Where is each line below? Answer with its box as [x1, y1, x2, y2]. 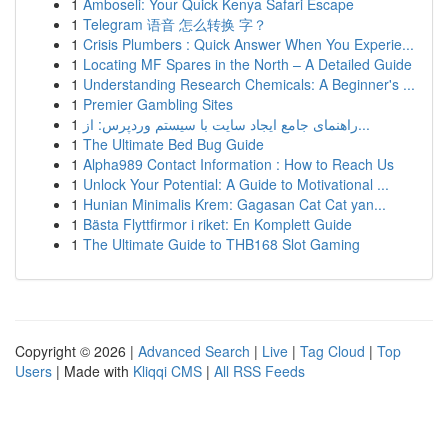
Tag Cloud [300, 341, 365, 361]
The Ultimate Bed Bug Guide [83, 134, 264, 154]
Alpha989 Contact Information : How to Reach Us [83, 154, 394, 174]
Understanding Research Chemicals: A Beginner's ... [83, 74, 415, 94]
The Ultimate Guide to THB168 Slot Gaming [83, 234, 360, 254]
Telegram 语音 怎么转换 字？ [83, 14, 267, 34]
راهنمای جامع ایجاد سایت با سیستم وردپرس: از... [358, 114, 370, 134]
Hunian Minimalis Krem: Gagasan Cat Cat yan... [83, 194, 386, 214]
